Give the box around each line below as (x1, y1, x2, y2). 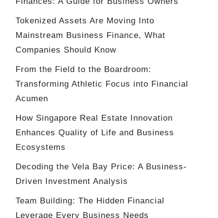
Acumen (16, 94, 48, 104)
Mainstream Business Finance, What (16, 31, 165, 40)
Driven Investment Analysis (16, 177, 128, 186)
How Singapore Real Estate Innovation (16, 113, 173, 123)
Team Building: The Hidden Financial (16, 196, 164, 206)
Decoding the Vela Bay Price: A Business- (16, 162, 187, 172)
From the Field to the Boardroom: (16, 65, 151, 74)
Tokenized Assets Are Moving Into (16, 16, 154, 26)
